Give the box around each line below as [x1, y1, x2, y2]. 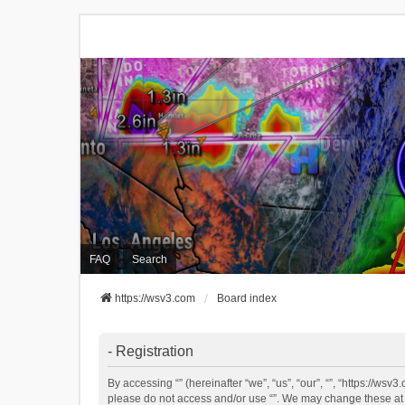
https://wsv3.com [115, 292, 195, 306]
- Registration [108, 344, 193, 360]
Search [132, 252, 167, 266]
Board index [217, 292, 277, 306]
